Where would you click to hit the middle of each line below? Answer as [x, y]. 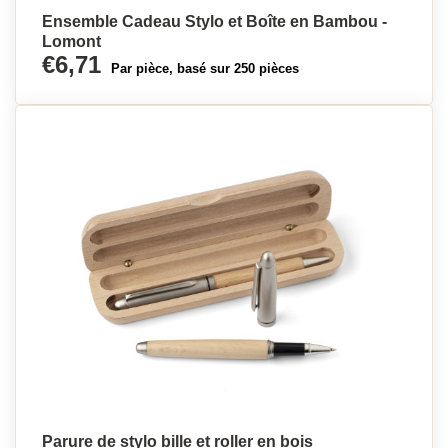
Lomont [71, 41]
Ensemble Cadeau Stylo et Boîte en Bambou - [214, 21]
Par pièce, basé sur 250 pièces [205, 68]
